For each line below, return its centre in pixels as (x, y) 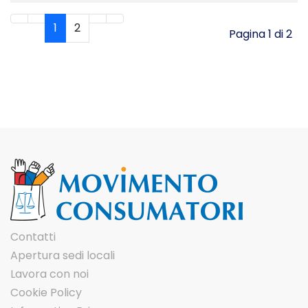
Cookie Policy (46, 293)
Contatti (33, 237)
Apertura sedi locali (63, 255)
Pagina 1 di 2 (261, 34)
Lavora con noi (49, 274)
